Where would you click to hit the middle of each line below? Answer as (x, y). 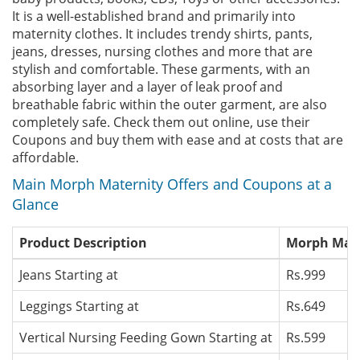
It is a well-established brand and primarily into (154, 16)
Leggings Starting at (79, 306)
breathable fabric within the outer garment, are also (170, 104)
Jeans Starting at (69, 275)
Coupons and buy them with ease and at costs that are (178, 140)
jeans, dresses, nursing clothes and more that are (162, 51)
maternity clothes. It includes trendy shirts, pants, (162, 34)
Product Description (83, 243)
